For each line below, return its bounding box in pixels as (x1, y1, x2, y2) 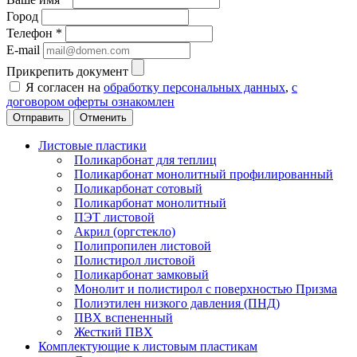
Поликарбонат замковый (74, 267, 209, 281)
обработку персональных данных (104, 80, 285, 94)
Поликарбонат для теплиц (74, 152, 217, 167)
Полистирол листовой (74, 253, 195, 267)
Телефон (6, 25, 56, 40)
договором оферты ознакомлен (6, 94, 175, 108)
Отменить (80, 111, 127, 124)
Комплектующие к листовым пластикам (38, 339, 257, 353)
